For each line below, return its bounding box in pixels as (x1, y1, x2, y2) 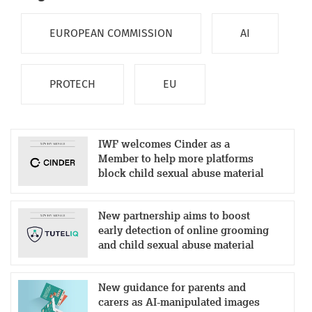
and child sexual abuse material (97, 237, 254, 253)
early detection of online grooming (97, 223, 269, 238)
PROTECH (49, 77, 95, 91)
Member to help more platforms (97, 151, 253, 166)
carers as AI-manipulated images (97, 295, 260, 310)
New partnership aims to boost (97, 208, 250, 224)
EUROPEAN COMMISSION (49, 26, 173, 40)
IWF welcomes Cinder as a (97, 136, 230, 152)
